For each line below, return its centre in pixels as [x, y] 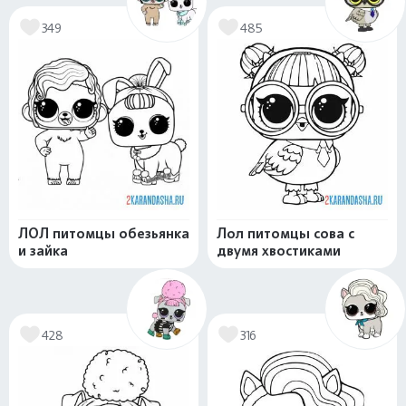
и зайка [43, 251]
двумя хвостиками [279, 251]
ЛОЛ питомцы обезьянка [104, 234]
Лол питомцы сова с [285, 234]
